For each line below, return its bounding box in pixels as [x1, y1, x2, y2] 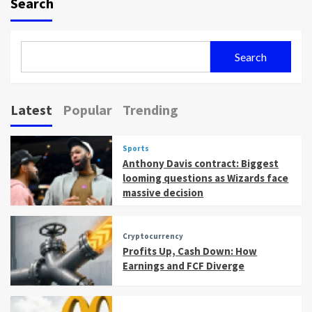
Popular [63, 101, 112, 119]
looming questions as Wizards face [123, 171, 289, 185]
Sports [123, 143, 150, 154]
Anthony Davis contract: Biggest [123, 157, 279, 171]
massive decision [123, 186, 204, 200]
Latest [10, 101, 52, 119]
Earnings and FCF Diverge [123, 258, 245, 272]
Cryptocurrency [123, 231, 184, 241]
